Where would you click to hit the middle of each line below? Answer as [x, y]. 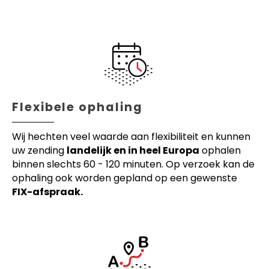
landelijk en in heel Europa [133, 150]
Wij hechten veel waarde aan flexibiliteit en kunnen [131, 136]
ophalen [220, 150]
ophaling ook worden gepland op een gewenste [125, 178]
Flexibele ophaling [77, 107]
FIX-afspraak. [47, 192]
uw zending [39, 150]
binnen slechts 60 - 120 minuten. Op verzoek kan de [133, 164]
